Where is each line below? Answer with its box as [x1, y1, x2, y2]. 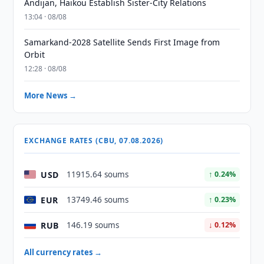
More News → [24, 90, 77, 101]
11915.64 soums [67, 169, 129, 180]
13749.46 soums [67, 194, 129, 205]
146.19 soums [67, 220, 120, 230]
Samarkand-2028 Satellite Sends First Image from [24, 37, 220, 48]
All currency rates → [24, 247, 103, 258]
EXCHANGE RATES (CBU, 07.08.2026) [24, 136, 164, 146]
